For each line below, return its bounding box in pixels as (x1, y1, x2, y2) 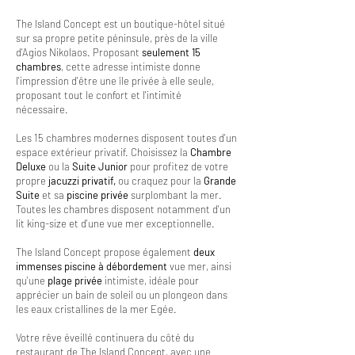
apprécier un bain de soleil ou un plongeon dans (16, 288, 227, 301)
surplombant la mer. (128, 189, 222, 201)
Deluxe (16, 160, 46, 173)
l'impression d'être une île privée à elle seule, (16, 74, 214, 87)
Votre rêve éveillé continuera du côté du (16, 331, 194, 344)
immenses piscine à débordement (16, 260, 167, 273)
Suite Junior (72, 160, 128, 173)
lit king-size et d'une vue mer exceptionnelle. (16, 217, 217, 230)
